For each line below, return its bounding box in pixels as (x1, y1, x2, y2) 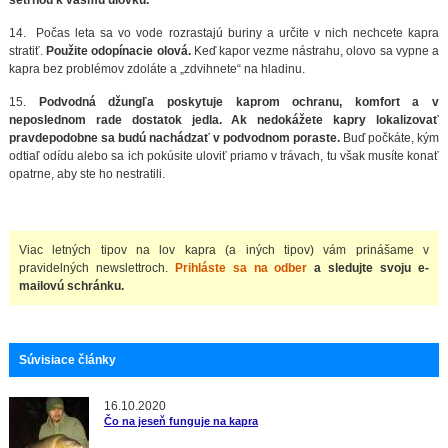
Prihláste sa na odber (174, 260, 308, 275)
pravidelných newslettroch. (19, 260, 175, 275)
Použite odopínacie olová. (46, 43, 191, 58)
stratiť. (8, 43, 47, 58)
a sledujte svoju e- (307, 260, 430, 275)
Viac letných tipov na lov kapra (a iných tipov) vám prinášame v (19, 242, 429, 257)
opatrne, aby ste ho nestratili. (8, 166, 165, 181)
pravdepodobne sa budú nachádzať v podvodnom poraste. (8, 130, 341, 145)
